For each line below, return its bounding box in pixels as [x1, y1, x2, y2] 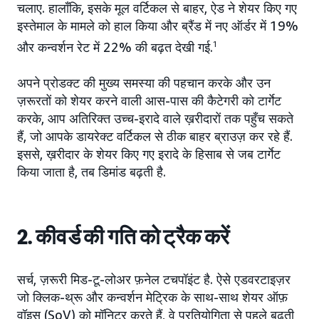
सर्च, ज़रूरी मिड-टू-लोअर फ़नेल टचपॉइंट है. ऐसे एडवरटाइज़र [17, 271, 291, 288]
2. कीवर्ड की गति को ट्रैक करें [17, 224, 230, 251]
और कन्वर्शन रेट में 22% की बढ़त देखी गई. [17, 39, 213, 56]
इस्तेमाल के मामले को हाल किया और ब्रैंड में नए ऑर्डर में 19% [17, 18, 298, 34]
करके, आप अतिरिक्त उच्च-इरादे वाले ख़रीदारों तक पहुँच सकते [17, 110, 293, 127]
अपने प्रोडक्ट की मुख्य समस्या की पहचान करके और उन [17, 75, 271, 91]
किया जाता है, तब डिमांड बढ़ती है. [17, 164, 166, 180]
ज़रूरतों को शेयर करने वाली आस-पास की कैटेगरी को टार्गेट [17, 93, 281, 109]
